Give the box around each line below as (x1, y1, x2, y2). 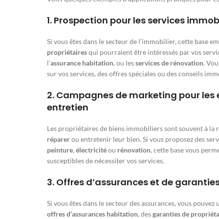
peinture (47, 146, 73, 154)
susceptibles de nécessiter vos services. (47, 156, 164, 165)
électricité (76, 146, 107, 154)
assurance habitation (50, 59, 113, 67)
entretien (47, 101, 88, 114)
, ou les (113, 59, 135, 67)
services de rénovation (135, 59, 203, 67)
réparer (47, 135, 70, 144)
